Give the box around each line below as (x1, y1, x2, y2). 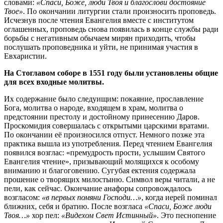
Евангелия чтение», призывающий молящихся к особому (4, 157, 199, 166)
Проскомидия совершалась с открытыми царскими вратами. (4, 121, 209, 130)
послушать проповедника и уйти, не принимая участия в (4, 42, 198, 51)
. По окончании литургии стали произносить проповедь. (23, 6, 216, 15)
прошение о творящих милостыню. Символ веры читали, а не (4, 175, 215, 184)
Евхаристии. (4, 51, 47, 60)
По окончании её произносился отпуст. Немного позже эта (4, 130, 205, 139)
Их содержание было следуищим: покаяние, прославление (4, 94, 204, 103)
